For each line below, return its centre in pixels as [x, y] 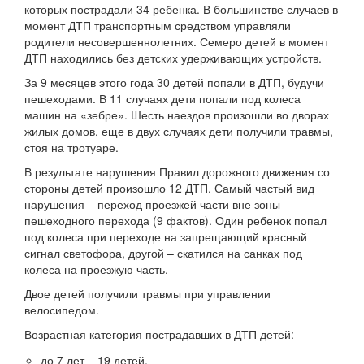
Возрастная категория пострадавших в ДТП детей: [159, 334]
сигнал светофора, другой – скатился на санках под [163, 253]
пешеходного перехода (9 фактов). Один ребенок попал [175, 220]
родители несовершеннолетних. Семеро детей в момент [177, 41]
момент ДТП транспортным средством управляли [158, 25]
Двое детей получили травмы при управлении [147, 293]
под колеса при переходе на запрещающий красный [166, 236]
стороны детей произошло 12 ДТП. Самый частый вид [169, 188]
